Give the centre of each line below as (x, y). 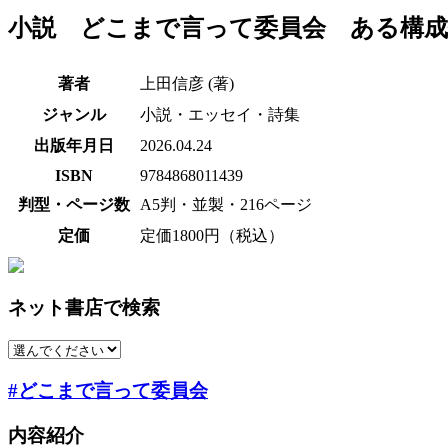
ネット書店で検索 (84, 308)
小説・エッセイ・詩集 (220, 114)
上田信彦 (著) (187, 83)
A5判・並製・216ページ (226, 204)
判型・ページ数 (74, 204)
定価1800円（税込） (212, 235)
